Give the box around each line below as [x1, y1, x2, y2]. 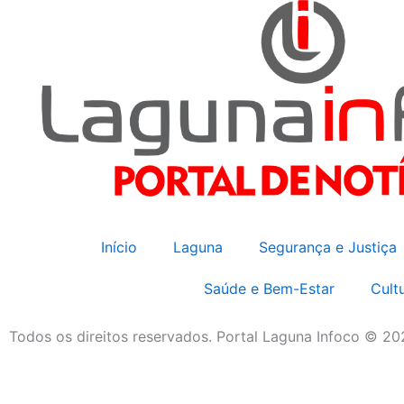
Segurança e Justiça [259, 237, 397, 256]
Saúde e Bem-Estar [203, 279, 335, 298]
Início [101, 237, 137, 256]
